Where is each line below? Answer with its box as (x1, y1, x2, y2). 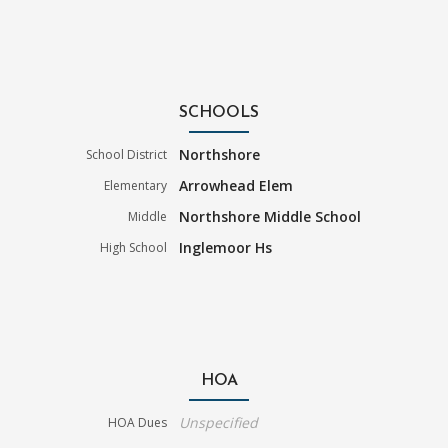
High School (100, 238, 168, 256)
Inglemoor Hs (179, 237, 273, 257)
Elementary (104, 176, 168, 194)
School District (86, 145, 168, 163)
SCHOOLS (179, 104, 259, 121)
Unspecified (179, 412, 259, 432)
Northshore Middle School (179, 206, 362, 226)
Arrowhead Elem (179, 175, 294, 195)
